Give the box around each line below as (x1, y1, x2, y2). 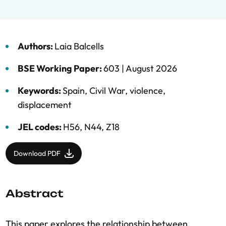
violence (130, 85, 163, 96)
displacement (18, 99, 72, 110)
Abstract (6, 187, 64, 200)
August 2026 (126, 63, 177, 74)
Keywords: (18, 85, 63, 96)
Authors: (18, 40, 54, 52)
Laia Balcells (54, 40, 104, 52)
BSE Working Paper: (18, 63, 103, 74)
